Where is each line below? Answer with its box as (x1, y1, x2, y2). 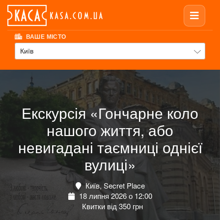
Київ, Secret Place (83, 180, 145, 191)
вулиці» (84, 154, 136, 175)
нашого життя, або (47, 119, 173, 141)
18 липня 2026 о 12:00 (77, 191, 152, 201)
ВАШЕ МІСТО (24, 32, 66, 41)
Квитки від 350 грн (80, 201, 143, 212)
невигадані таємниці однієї (18, 137, 202, 158)
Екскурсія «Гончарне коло (22, 102, 198, 124)
